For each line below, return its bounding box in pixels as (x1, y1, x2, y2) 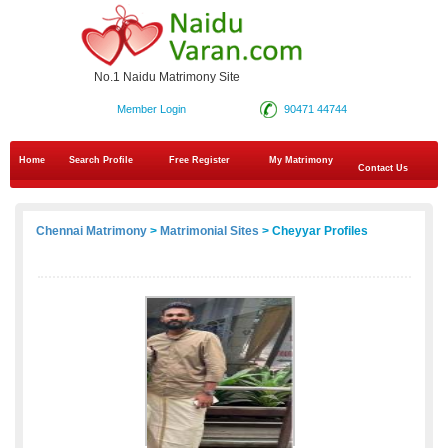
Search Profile (69, 155, 133, 166)
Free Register (169, 155, 230, 166)
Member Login (116, 103, 186, 116)
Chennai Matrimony (36, 224, 147, 239)
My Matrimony (269, 155, 333, 166)
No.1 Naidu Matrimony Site (94, 70, 240, 85)
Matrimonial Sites (160, 224, 259, 239)
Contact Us (355, 163, 408, 174)
